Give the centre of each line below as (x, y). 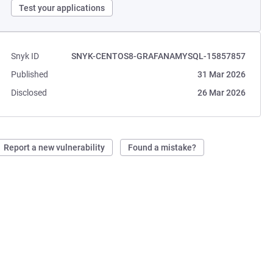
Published (30, 74)
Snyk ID (25, 56)
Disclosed (29, 93)
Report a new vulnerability (55, 147)
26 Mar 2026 (221, 93)
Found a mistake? (162, 147)
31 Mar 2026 (221, 74)
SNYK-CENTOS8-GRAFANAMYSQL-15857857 (158, 56)
